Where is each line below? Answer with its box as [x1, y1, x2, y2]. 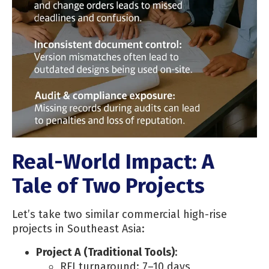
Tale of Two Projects [12, 173, 205, 199]
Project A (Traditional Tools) [36, 245, 175, 259]
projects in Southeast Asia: [12, 222, 145, 236]
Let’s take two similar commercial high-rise [12, 208, 227, 222]
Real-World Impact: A [12, 149, 214, 175]
